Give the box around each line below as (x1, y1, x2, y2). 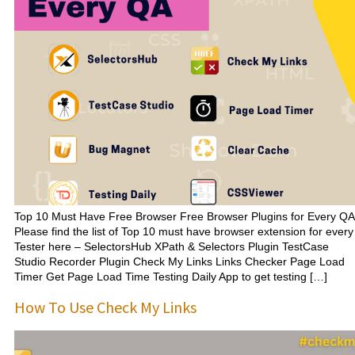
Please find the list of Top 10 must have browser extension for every (14, 225, 353, 239)
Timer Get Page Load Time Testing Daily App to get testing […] (14, 270, 327, 284)
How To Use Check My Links (14, 296, 197, 317)
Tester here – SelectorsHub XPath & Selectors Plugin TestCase (14, 240, 329, 254)
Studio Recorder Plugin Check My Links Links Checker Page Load (14, 255, 345, 269)
